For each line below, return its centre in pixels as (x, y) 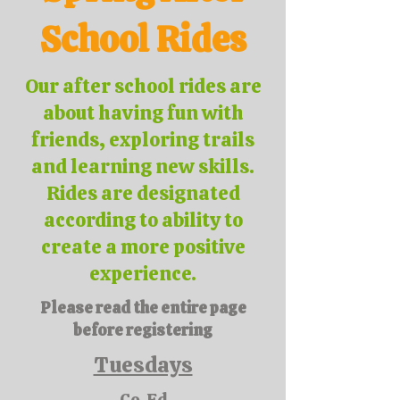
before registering (143, 330)
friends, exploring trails (143, 140)
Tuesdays (143, 365)
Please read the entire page (143, 308)
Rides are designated (143, 193)
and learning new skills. (143, 167)
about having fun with (143, 113)
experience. (143, 274)
